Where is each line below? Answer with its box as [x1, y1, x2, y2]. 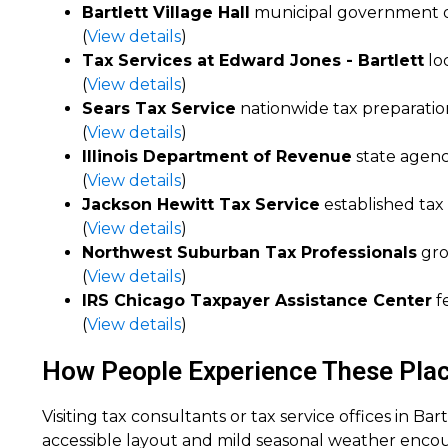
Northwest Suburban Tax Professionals [82, 243, 417, 262]
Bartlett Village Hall [82, 3, 250, 22]
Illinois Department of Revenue [82, 147, 352, 166]
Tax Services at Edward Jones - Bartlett [82, 51, 424, 70]
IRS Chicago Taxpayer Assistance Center [82, 291, 432, 310]
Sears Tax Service [82, 99, 236, 118]
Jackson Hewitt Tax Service [82, 195, 320, 214]
